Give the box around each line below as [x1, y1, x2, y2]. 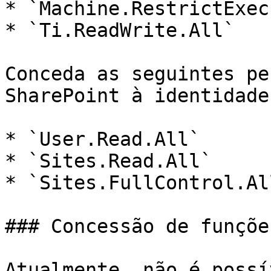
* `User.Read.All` [5, 128, 200, 150]
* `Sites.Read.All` [5, 150, 212, 172]
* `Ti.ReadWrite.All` [5, 19, 235, 41]
